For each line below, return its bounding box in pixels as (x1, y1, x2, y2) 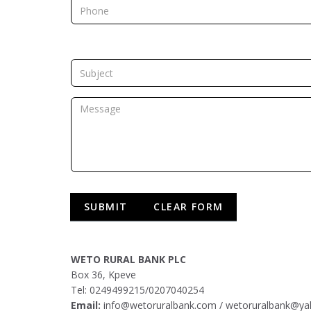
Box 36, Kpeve (71, 268, 136, 281)
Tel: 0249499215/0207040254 (71, 283, 204, 296)
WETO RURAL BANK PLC (71, 253, 186, 266)
